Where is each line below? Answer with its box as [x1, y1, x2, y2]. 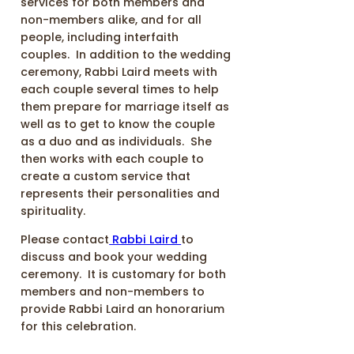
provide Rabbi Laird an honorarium [21, 301, 225, 318]
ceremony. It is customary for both [21, 266, 227, 283]
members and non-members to [21, 284, 205, 300]
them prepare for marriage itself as [21, 99, 230, 115]
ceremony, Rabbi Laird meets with [21, 64, 218, 81]
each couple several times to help [21, 81, 220, 98]
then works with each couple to [21, 151, 205, 168]
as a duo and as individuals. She [21, 134, 213, 150]
